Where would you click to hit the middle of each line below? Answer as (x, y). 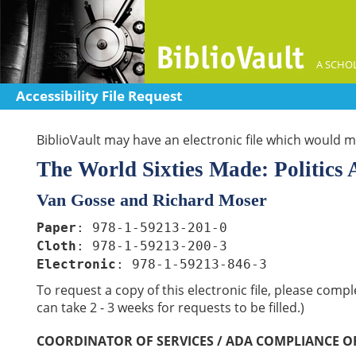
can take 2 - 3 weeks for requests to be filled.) (170, 308)
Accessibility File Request (99, 96)
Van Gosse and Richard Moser (152, 200)
